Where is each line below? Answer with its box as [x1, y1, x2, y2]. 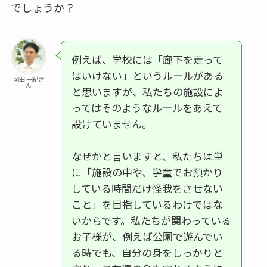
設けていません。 [71, 116, 152, 132]
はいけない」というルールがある [71, 68, 223, 83]
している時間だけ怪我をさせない [71, 181, 223, 196]
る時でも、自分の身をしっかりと [71, 245, 223, 260]
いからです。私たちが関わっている [71, 213, 231, 228]
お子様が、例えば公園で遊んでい [71, 229, 223, 244]
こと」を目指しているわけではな [71, 197, 223, 212]
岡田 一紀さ [13, 74, 44, 84]
